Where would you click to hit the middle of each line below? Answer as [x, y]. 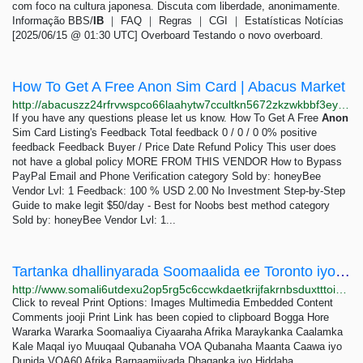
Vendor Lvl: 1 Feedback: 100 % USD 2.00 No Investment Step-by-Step [179, 191]
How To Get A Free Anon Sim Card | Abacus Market [179, 87]
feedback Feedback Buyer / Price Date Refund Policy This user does [174, 147]
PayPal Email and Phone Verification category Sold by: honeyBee [167, 176]
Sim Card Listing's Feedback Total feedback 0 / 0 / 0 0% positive [164, 132]
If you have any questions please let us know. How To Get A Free [167, 118]
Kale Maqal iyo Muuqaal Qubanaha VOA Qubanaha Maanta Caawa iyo [177, 346]
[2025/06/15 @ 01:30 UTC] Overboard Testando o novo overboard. [168, 35]
